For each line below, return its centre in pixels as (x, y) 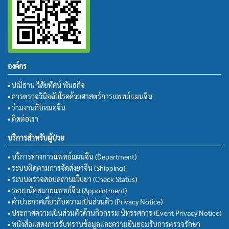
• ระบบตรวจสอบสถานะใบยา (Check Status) (72, 179)
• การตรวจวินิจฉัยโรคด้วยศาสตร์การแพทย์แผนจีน (80, 96)
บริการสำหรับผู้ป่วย (36, 137)
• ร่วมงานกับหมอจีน (37, 107)
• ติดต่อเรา (23, 118)
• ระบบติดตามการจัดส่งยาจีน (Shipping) (66, 167)
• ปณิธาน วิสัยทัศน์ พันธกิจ (46, 85)
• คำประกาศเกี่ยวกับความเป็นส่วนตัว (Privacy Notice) (85, 201)
